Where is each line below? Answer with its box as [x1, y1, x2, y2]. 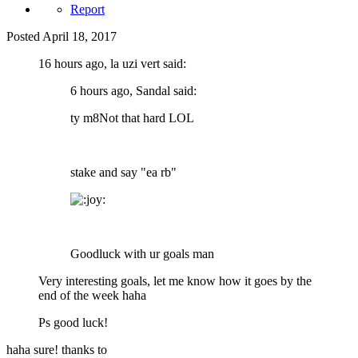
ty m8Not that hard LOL [70, 110, 194, 125]
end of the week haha [38, 288, 146, 302]
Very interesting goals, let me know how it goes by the [38, 273, 312, 288]
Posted [6, 29, 42, 43]
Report [70, 2, 105, 16]
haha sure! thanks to [6, 342, 107, 356]
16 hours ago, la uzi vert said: [38, 56, 186, 70]
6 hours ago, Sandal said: [70, 83, 197, 97]
